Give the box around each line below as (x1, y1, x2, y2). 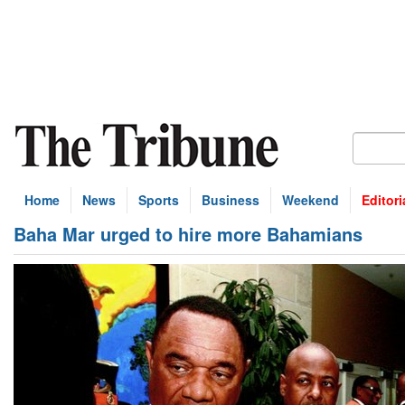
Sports (138, 191, 179, 209)
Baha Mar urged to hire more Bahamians (14, 221, 363, 247)
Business (202, 191, 259, 209)
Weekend (282, 191, 339, 209)
